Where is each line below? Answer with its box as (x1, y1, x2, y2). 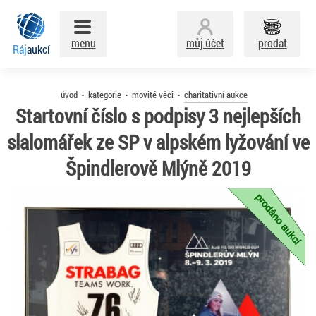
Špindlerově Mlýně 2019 (65, 155, 251, 181)
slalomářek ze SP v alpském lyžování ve (6, 129, 310, 155)
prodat (257, 35, 287, 50)
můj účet (186, 35, 224, 50)
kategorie (87, 88, 121, 101)
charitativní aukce (183, 88, 248, 101)
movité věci (131, 88, 174, 101)
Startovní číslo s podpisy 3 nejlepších (15, 103, 301, 129)
